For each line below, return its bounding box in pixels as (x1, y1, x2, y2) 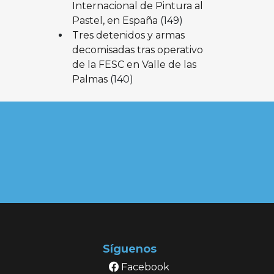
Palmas (72, 73, 108, 85)
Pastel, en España (72, 14, 158, 26)
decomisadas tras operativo (72, 43, 203, 56)
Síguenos (102, 242, 157, 255)
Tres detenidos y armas (72, 29, 185, 41)
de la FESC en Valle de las (72, 58, 196, 70)
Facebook (118, 261, 169, 273)
